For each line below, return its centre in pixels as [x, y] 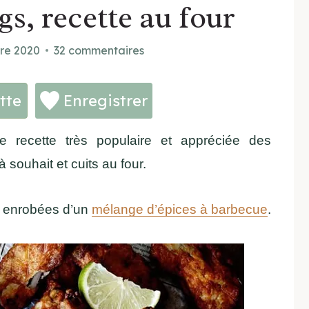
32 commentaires [99, 50]
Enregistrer [104, 100]
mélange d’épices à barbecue [180, 209]
